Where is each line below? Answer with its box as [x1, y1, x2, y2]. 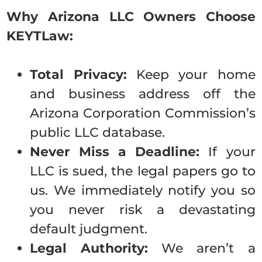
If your [199, 144, 256, 160]
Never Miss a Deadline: [30, 144, 200, 160]
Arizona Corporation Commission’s [30, 105, 256, 121]
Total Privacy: [30, 67, 127, 82]
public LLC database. [30, 125, 166, 140]
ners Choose [167, 9, 256, 25]
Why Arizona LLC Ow [6, 9, 167, 25]
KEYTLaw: [6, 28, 74, 44]
